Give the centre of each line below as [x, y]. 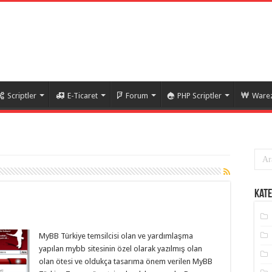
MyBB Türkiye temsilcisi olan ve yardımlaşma [116, 236]
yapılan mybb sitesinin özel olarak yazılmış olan [121, 249]
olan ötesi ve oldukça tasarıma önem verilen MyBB [126, 261]
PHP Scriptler [199, 96]
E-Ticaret [83, 96]
